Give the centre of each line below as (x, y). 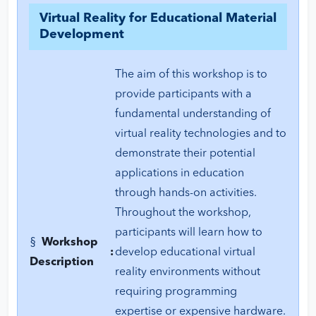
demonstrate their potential (185, 154)
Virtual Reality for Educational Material (158, 19)
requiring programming (176, 292)
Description (63, 263)
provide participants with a (183, 95)
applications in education (180, 174)
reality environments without (188, 273)
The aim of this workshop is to (191, 75)
